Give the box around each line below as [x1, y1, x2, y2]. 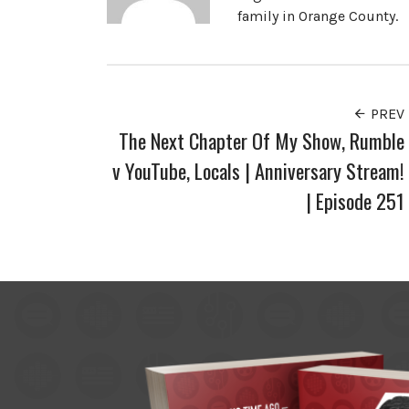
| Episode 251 [306, 184, 405, 215]
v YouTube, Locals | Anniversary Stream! [112, 154, 405, 185]
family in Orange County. [236, 6, 398, 25]
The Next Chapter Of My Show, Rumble [119, 124, 405, 155]
